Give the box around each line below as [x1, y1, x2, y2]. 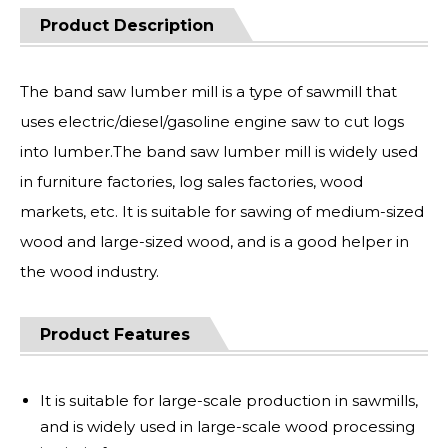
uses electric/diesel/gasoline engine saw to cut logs [20, 112, 404, 131]
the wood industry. [20, 262, 159, 281]
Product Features [40, 325, 190, 344]
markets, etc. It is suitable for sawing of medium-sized [20, 202, 424, 221]
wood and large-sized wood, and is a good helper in [20, 232, 409, 251]
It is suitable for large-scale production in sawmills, [40, 391, 418, 410]
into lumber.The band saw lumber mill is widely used [20, 142, 418, 161]
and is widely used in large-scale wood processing [40, 417, 415, 436]
